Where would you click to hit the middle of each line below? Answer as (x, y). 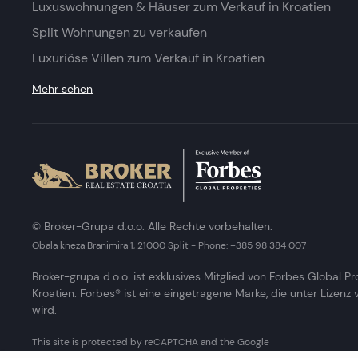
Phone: (213, 245)
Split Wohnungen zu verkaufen (119, 32)
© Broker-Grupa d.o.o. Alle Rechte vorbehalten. (152, 226)
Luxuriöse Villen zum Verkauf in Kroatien (148, 58)
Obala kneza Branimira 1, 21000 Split (110, 245)
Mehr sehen (62, 89)
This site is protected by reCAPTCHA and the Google (151, 341)
